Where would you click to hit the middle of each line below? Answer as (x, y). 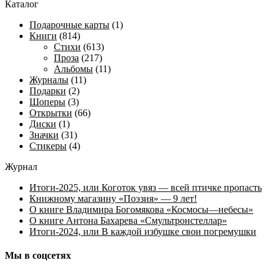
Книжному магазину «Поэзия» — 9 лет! (113, 198)
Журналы (49, 80)
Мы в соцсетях (38, 255)
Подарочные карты (69, 24)
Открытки (51, 113)
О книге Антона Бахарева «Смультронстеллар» (128, 220)
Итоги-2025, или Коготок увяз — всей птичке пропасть (146, 187)
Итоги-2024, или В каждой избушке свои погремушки (143, 231)
